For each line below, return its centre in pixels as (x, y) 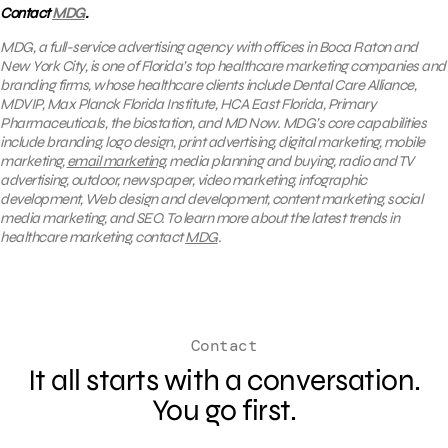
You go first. (224, 409)
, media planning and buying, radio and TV (289, 160)
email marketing (115, 160)
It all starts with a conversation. (224, 379)
